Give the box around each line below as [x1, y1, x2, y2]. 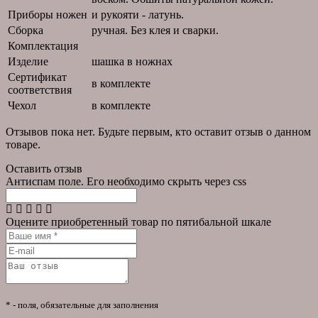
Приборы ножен [8, 8, 87, 21]
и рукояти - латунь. [92, 8, 184, 21]
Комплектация [8, 39, 78, 52]
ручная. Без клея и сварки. [92, 23, 219, 36]
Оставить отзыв [6, 162, 82, 175]
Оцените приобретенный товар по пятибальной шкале [6, 215, 271, 228]
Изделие [8, 55, 48, 67]
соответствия [8, 83, 72, 96]
